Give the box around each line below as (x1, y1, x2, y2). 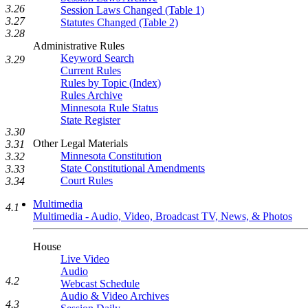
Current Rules (60, 65, 121, 76)
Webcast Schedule (60, 278, 140, 289)
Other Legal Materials (33, 137, 128, 149)
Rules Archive (60, 89, 122, 101)
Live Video (60, 253, 109, 265)
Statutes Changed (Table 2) (60, 16, 178, 28)
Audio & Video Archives (60, 290, 169, 302)
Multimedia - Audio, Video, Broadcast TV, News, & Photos (33, 210, 292, 222)
